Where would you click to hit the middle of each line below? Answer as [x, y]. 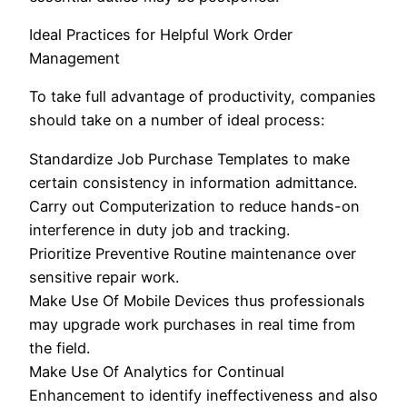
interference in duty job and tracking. [159, 229]
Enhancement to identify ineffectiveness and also [203, 395]
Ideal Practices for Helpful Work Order [161, 35]
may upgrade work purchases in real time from [192, 324]
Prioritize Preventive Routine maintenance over [193, 253]
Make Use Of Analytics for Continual [157, 371]
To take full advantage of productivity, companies [203, 97]
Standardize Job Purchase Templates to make [189, 159]
